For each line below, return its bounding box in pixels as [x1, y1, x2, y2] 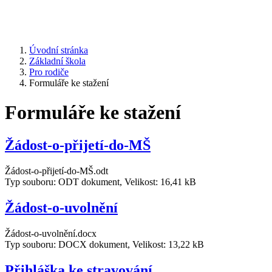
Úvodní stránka [29, 45, 88, 55]
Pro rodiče [29, 67, 69, 77]
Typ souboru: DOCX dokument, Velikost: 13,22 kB [5, 239, 204, 250]
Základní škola [29, 56, 86, 66]
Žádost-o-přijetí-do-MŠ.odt [5, 165, 108, 176]
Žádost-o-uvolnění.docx [5, 228, 97, 239]
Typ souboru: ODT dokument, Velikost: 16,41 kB [5, 176, 196, 187]
